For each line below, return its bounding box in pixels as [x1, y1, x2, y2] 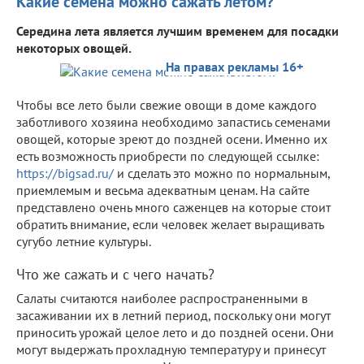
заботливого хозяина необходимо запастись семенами [16, 113, 331, 130]
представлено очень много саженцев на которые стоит [16, 198, 331, 215]
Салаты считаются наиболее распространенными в [16, 289, 308, 306]
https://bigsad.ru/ [16, 164, 114, 181]
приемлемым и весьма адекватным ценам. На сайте [16, 181, 310, 198]
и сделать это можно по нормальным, [114, 164, 330, 181]
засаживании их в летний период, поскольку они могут [16, 306, 331, 323]
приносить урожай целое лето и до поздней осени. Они [16, 323, 334, 340]
